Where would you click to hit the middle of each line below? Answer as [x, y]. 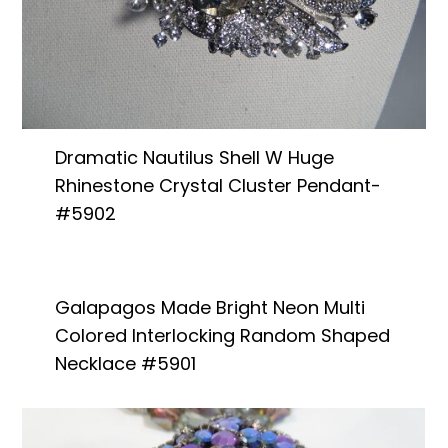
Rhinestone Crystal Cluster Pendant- [217, 185]
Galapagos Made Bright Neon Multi [209, 307]
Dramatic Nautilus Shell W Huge [194, 157]
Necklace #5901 [125, 363]
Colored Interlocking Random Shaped [222, 335]
